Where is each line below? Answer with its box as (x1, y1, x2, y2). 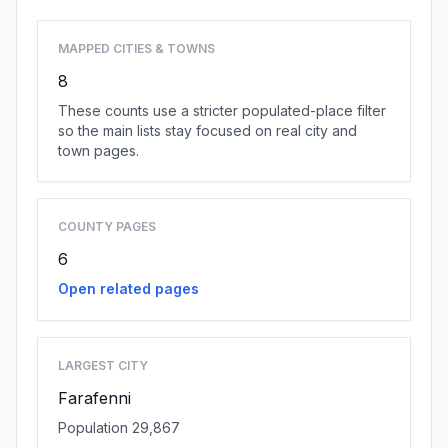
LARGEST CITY (58, 358, 148, 373)
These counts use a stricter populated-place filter (58, 102, 386, 119)
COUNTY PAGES (58, 219, 156, 234)
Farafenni (58, 388, 131, 408)
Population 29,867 (58, 419, 180, 436)
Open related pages (58, 280, 199, 297)
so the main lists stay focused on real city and (58, 122, 357, 139)
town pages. (58, 142, 139, 159)
